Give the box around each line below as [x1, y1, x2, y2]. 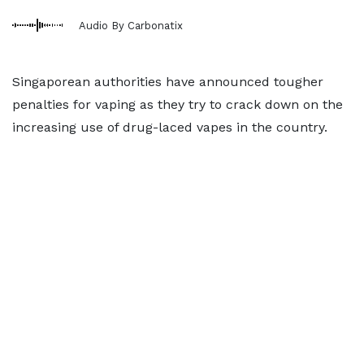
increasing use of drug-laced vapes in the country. [12, 119, 327, 135]
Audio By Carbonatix [79, 19, 183, 32]
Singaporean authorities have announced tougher [12, 74, 323, 89]
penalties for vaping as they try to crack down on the [12, 97, 343, 112]
